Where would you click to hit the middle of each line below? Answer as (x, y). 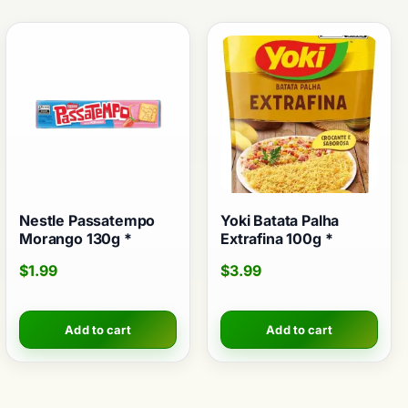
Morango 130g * (76, 239)
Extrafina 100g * (277, 239)
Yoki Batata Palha (280, 221)
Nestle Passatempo (87, 221)
